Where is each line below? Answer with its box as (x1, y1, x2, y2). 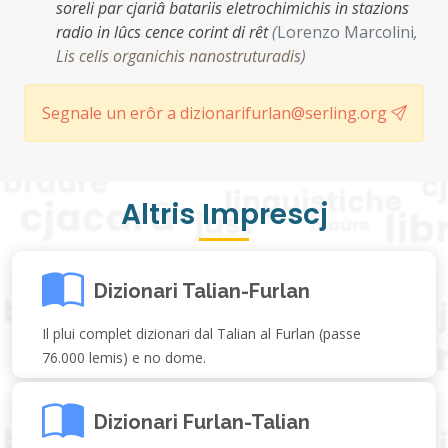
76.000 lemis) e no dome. (42, 348, 206, 367)
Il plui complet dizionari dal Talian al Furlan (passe (42, 324, 361, 343)
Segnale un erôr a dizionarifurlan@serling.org (41, 102, 391, 124)
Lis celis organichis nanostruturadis (56, 45, 301, 67)
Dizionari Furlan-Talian (94, 409, 310, 434)
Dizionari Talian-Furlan (94, 278, 310, 303)
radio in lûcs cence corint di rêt (56, 21, 272, 43)
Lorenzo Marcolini (277, 21, 414, 43)
